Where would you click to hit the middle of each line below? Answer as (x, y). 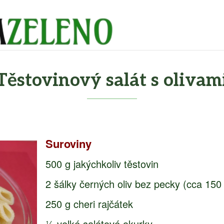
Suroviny (68, 143)
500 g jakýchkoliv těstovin (102, 164)
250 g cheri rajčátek (89, 204)
